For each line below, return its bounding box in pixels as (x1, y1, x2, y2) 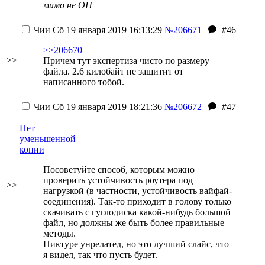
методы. (43, 228, 76, 238)
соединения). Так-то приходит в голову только (43, 196, 231, 206)
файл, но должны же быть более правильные (43, 218, 224, 228)
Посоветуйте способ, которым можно (43, 164, 195, 174)
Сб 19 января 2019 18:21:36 (50, 102, 162, 112)
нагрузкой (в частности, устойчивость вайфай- (43, 186, 232, 196)
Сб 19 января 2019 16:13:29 (50, 25, 162, 35)
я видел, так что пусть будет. (43, 250, 157, 260)
